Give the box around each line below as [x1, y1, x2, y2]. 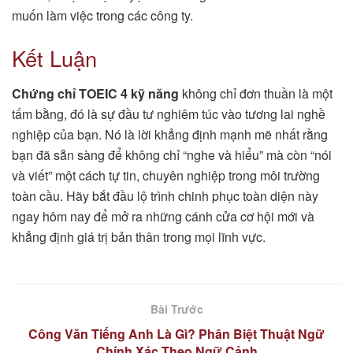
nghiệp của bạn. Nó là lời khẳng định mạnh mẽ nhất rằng [12, 124, 328, 143]
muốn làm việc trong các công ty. [12, 6, 193, 25]
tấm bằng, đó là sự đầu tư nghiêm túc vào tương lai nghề [12, 104, 325, 123]
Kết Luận [12, 43, 97, 74]
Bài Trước [150, 300, 203, 317]
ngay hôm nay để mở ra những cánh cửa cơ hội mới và [12, 206, 314, 225]
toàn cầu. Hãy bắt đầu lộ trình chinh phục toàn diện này [12, 186, 318, 205]
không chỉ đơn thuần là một [179, 84, 333, 102]
